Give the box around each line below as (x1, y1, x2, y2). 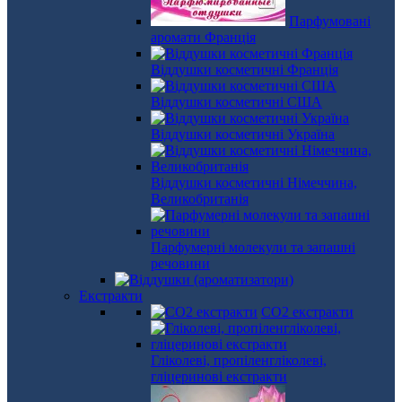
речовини (151, 256, 210, 271)
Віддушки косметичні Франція (151, 62, 338, 77)
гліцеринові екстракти (151, 369, 287, 384)
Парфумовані (289, 13, 371, 29)
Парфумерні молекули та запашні (151, 240, 355, 255)
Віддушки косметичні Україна (151, 127, 335, 142)
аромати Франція (151, 30, 256, 45)
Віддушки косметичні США (151, 94, 322, 109)
